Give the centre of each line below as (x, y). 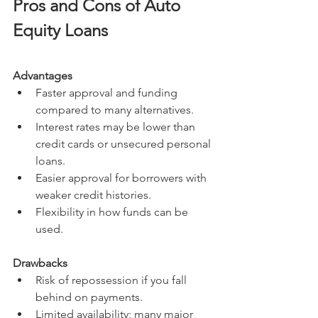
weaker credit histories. (93, 195)
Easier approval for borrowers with (122, 178)
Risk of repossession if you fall (113, 280)
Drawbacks (40, 263)
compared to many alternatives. (115, 110)
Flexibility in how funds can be (113, 212)
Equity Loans (60, 31)
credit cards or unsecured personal (125, 144)
